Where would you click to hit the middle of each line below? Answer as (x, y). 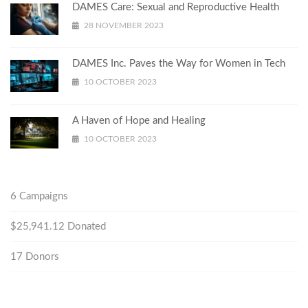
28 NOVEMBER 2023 (123, 25)
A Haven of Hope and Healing (139, 120)
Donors (41, 257)
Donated (85, 227)
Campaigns (42, 197)
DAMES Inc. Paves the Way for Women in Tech (179, 64)
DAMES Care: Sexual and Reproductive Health (176, 7)
